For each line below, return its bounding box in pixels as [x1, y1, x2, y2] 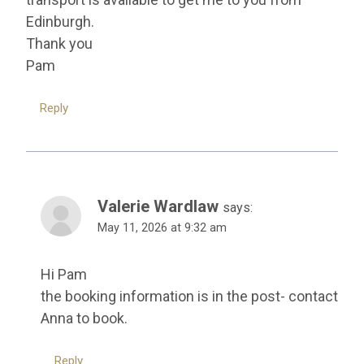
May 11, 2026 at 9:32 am [97, 220, 227, 235]
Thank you [26, 35, 93, 53]
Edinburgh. [26, 13, 94, 31]
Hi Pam [41, 266, 87, 284]
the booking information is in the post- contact [41, 288, 338, 305]
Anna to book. [41, 310, 128, 327]
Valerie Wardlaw [97, 196, 219, 216]
